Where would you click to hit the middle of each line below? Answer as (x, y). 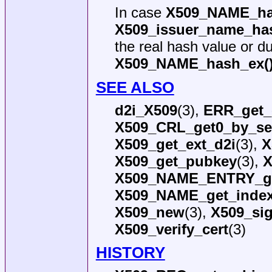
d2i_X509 (146, 110)
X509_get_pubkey (175, 161)
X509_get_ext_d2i (175, 144)
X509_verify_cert (171, 229)
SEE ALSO (135, 87)
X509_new (149, 212)
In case (140, 13)
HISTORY (130, 253)
